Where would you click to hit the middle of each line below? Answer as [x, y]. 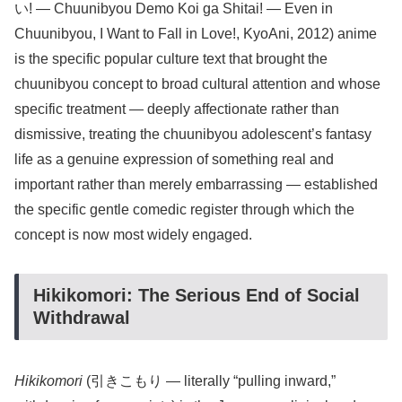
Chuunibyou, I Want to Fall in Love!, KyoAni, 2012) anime [196, 34]
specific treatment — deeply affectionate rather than [177, 109]
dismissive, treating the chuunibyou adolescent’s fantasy [193, 135]
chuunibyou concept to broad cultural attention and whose [197, 84]
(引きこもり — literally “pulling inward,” [209, 381]
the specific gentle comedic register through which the [184, 210]
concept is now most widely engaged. [133, 235]
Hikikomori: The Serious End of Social [197, 295]
